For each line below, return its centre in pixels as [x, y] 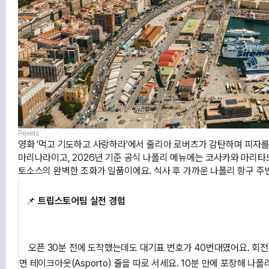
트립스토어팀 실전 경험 [82, 201]
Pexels [29, 134]
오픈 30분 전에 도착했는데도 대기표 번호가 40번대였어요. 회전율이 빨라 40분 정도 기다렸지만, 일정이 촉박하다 [24, 248]
